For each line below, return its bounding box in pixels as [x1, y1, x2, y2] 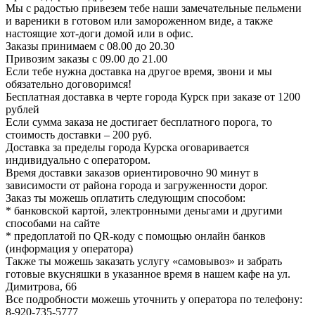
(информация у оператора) [6, 243, 133, 255]
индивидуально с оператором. [6, 154, 150, 167]
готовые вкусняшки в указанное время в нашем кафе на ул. [6, 268, 290, 281]
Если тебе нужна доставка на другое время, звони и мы [6, 65, 272, 78]
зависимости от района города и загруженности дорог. [6, 179, 268, 192]
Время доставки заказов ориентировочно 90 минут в [6, 167, 259, 179]
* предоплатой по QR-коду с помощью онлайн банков [6, 230, 266, 243]
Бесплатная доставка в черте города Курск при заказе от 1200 [6, 91, 300, 103]
